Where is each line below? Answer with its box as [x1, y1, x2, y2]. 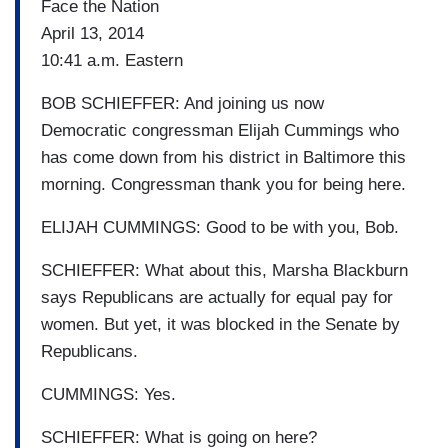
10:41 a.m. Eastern [41, 50, 188, 70]
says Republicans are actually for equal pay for [41, 287, 393, 307]
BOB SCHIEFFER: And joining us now [41, 93, 324, 113]
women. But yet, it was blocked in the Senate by [41, 314, 400, 334]
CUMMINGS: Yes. [41, 384, 181, 404]
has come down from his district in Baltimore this [41, 147, 406, 167]
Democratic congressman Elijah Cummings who [41, 120, 399, 140]
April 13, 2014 [41, 23, 144, 43]
